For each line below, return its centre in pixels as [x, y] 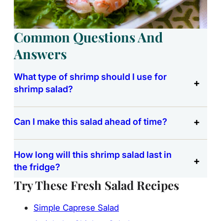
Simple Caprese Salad [76, 207]
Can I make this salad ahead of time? [91, 122]
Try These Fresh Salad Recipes [96, 185]
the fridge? [37, 166]
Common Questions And [88, 37]
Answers [40, 54]
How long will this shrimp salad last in [93, 154]
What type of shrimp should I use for [90, 77]
